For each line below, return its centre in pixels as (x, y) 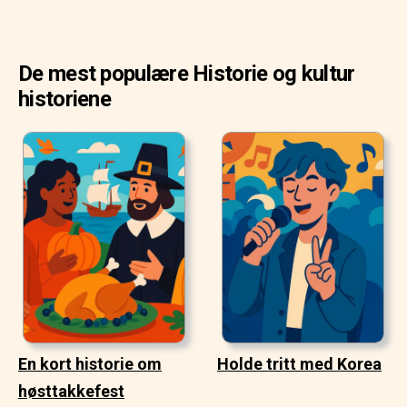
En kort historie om (90, 363)
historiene (65, 99)
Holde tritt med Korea (299, 363)
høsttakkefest (71, 391)
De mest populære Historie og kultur (187, 74)
